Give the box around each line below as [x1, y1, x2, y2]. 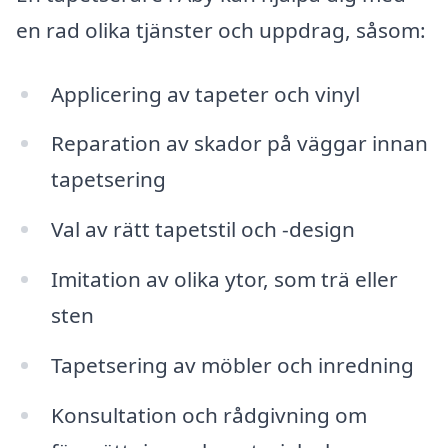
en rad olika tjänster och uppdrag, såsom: [16, 15, 426, 44]
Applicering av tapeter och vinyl [50, 79, 360, 108]
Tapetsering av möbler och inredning [50, 351, 414, 380]
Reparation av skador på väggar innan [50, 129, 428, 158]
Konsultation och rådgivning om [50, 400, 367, 429]
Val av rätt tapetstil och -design [50, 215, 355, 244]
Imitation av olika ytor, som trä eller [50, 265, 398, 294]
